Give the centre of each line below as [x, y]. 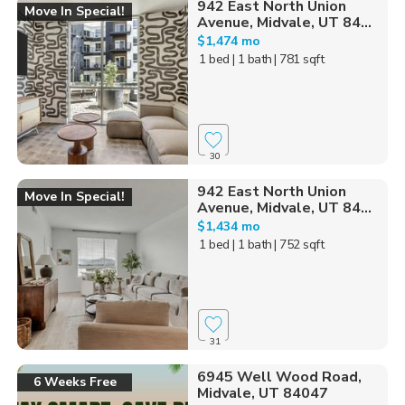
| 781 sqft [299, 60]
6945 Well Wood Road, [279, 377]
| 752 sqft [299, 245]
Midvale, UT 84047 [262, 393]
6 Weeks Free [75, 381]
